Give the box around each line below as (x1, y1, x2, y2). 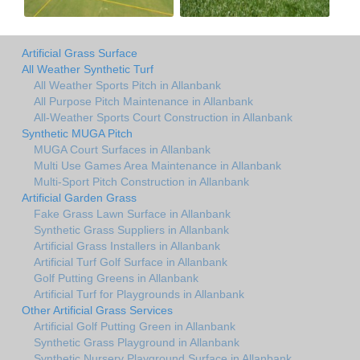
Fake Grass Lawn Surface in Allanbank (34, 207, 231, 220)
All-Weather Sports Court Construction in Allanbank (34, 110, 292, 124)
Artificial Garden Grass (22, 190, 137, 204)
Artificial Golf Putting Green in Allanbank (34, 319, 235, 333)
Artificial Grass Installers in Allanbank (34, 239, 220, 252)
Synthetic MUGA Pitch (22, 126, 133, 140)
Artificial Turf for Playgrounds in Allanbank (34, 287, 244, 301)
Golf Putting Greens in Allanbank (34, 271, 198, 284)
